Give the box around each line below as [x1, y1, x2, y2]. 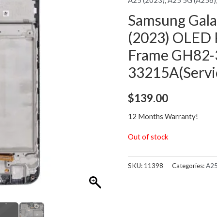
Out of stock [128, 132, 168, 141]
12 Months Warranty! [128, 112, 198, 121]
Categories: [172, 162, 206, 170]
